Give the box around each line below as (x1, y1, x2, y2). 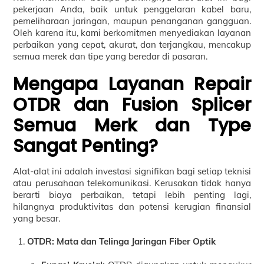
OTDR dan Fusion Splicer (13, 92, 251, 117)
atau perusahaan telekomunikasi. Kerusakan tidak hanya (13, 177, 251, 189)
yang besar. (13, 212, 61, 224)
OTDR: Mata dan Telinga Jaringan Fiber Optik (27, 236, 216, 247)
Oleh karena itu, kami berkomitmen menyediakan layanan (13, 27, 251, 39)
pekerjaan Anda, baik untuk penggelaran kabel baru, (13, 4, 251, 15)
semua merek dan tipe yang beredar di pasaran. (13, 51, 208, 62)
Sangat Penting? (13, 133, 159, 159)
